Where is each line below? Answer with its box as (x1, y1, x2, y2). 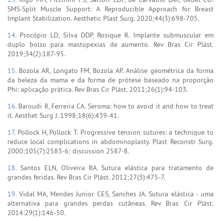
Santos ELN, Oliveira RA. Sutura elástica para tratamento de (20, 163, 214, 172)
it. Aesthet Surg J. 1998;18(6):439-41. (7, 110, 119, 120)
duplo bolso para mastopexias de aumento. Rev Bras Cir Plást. (7, 39, 214, 49)
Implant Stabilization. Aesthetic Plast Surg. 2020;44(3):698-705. (7, 13, 199, 23)
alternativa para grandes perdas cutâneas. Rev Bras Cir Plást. (7, 198, 214, 208)
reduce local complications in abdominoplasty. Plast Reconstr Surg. (7, 137, 214, 146)
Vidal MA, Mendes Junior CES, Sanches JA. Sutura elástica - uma (19, 189, 214, 198)
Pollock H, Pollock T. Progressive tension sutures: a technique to (17, 127, 214, 137)
